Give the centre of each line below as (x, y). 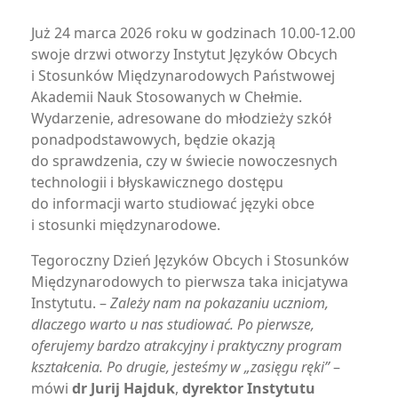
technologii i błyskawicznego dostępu (157, 182)
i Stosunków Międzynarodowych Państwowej (183, 76)
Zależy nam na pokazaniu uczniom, (219, 303)
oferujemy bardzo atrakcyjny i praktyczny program (187, 346)
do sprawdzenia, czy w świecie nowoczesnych (184, 161)
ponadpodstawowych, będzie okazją (153, 139)
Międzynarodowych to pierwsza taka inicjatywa (190, 282)
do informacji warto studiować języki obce (173, 203)
